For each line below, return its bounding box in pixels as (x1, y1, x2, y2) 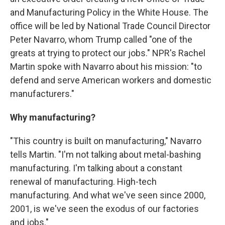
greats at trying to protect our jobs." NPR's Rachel (10, 48, 205, 58)
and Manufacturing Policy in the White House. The (10, 7, 208, 18)
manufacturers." (10, 88, 74, 99)
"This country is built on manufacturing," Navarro (10, 136, 201, 146)
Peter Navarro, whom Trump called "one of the (10, 34, 192, 45)
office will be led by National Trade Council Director (10, 21, 210, 31)
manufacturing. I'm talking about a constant (10, 163, 182, 173)
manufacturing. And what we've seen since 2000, (10, 190, 205, 200)
